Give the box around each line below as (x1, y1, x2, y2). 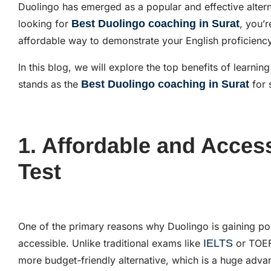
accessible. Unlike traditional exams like (18, 237, 203, 249)
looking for (18, 18, 71, 30)
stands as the (18, 78, 81, 91)
